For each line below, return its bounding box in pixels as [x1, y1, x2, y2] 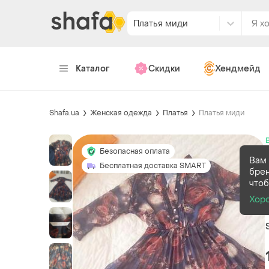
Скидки [148, 62, 180, 74]
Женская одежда [90, 107, 152, 118]
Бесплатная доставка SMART [100, 160, 206, 171]
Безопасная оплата [100, 146, 170, 156]
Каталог [76, 62, 110, 74]
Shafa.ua [49, 107, 79, 118]
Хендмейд [214, 62, 261, 74]
